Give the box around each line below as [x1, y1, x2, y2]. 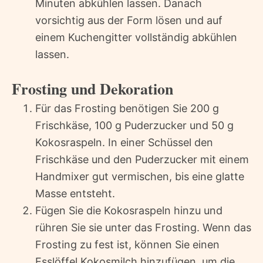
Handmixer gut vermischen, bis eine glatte [35, 170, 244, 183]
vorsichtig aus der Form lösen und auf [35, 14, 222, 26]
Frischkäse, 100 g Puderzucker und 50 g [35, 119, 234, 131]
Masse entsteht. [35, 187, 115, 200]
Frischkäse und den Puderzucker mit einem [35, 153, 249, 166]
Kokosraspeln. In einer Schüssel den [35, 136, 213, 149]
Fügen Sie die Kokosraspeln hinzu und [35, 204, 222, 217]
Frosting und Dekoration [12, 77, 173, 100]
